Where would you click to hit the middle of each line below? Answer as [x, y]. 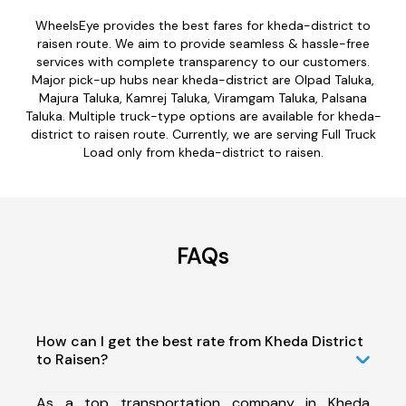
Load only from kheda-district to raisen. [203, 152]
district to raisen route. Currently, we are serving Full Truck [203, 134]
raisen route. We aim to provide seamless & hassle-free [203, 43]
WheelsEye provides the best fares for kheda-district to [203, 25]
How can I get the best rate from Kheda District [200, 341]
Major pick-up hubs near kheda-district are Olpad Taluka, [203, 79]
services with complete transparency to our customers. [203, 61]
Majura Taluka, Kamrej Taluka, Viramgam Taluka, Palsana [203, 97]
